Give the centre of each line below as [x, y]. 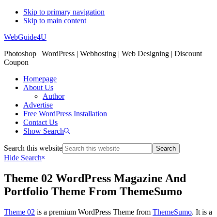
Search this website [33, 148]
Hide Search [23, 158]
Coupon [16, 62]
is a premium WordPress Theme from [94, 212]
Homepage [40, 79]
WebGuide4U [25, 37]
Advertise [38, 105]
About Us [38, 87]
